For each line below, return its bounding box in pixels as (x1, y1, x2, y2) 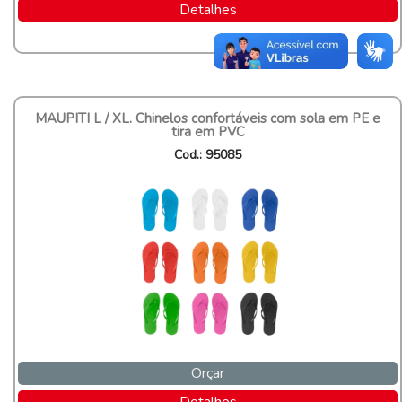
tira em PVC (170, 123, 245, 142)
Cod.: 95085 (174, 146, 241, 164)
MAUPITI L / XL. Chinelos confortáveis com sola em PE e (35, 109, 380, 128)
